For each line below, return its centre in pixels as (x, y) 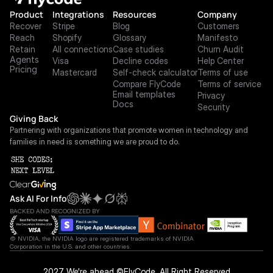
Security (214, 107)
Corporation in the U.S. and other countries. (70, 246)
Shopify (67, 37)
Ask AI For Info (38, 198)
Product (27, 14)
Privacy (211, 95)
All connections (83, 49)
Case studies (138, 49)
